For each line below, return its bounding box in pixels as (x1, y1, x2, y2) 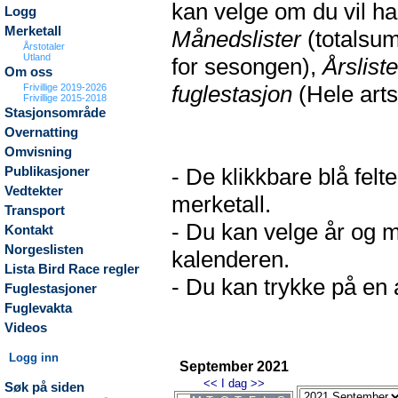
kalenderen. (171, 246, 290, 273)
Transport (4, 203, 65, 218)
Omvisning (4, 145, 72, 159)
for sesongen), (171, 53, 322, 80)
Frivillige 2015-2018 (23, 92, 107, 103)
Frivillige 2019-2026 (23, 82, 107, 92)
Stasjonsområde (4, 106, 106, 120)
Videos (4, 321, 47, 335)
